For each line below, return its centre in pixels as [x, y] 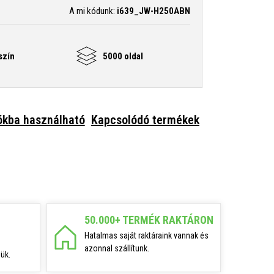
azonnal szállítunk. [117, 248]
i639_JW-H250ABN [154, 11]
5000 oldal [123, 56]
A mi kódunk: [93, 11]
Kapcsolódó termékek [145, 120]
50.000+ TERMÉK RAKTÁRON [149, 220]
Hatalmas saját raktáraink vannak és [146, 235]
